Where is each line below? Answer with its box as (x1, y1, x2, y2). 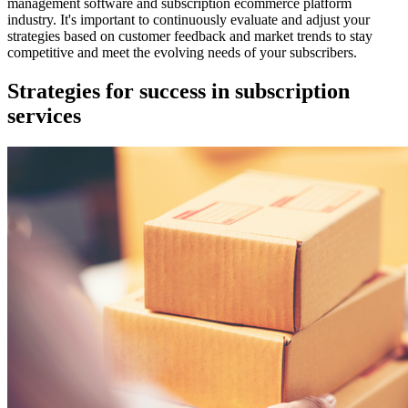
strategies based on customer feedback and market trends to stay (7, 28, 372, 45)
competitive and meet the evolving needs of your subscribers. (7, 45, 357, 61)
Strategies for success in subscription (7, 79, 350, 104)
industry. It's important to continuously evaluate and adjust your (7, 12, 370, 28)
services (7, 104, 81, 128)
